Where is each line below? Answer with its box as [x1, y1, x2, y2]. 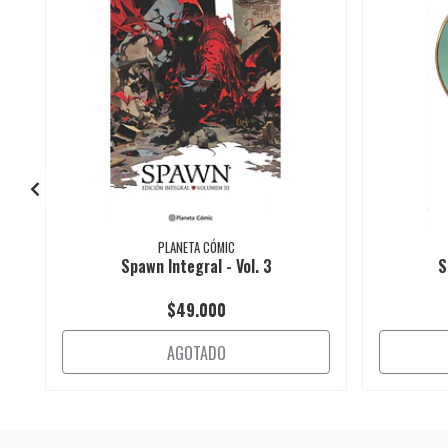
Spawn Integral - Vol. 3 [120, 253, 272, 278]
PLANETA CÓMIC [157, 237, 235, 257]
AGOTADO [166, 340, 226, 365]
